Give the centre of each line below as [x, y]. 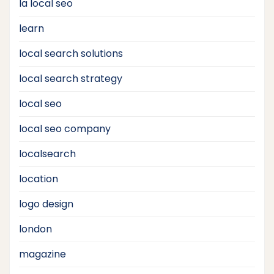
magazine [43, 254]
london [35, 229]
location [39, 179]
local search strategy [71, 78]
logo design [46, 204]
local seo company [65, 128]
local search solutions [71, 53]
